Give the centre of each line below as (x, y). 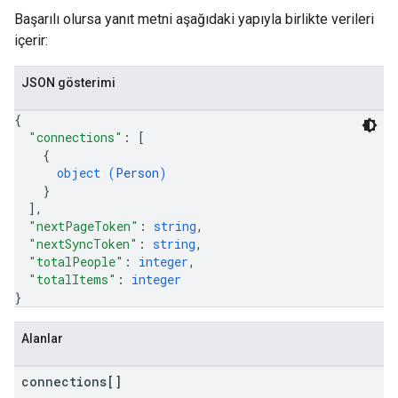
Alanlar (42, 338)
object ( (86, 173)
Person (137, 173)
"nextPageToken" (84, 226)
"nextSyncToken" (83, 244)
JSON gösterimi (68, 83)
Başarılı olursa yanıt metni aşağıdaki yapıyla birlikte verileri (194, 19)
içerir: (31, 40)
